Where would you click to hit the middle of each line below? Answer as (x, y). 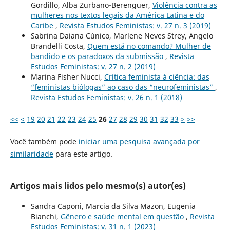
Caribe (43, 25)
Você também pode (44, 141)
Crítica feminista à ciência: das (157, 76)
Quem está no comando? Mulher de (149, 46)
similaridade (32, 154)
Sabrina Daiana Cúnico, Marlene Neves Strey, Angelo (122, 35)
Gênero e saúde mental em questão (123, 216)
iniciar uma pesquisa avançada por (139, 141)
